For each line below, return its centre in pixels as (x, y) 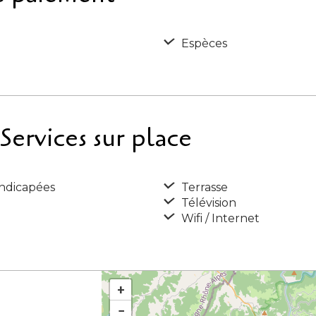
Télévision (207, 203)
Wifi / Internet (219, 218)
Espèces (203, 43)
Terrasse (203, 187)
